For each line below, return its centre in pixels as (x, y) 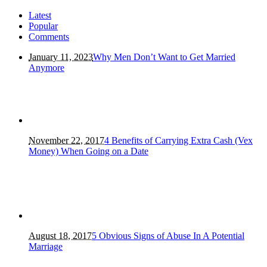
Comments (49, 37)
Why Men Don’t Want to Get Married (164, 57)
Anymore (46, 68)
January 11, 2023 (61, 57)
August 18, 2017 (60, 236)
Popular (43, 26)
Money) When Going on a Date (89, 151)
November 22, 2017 (66, 141)
